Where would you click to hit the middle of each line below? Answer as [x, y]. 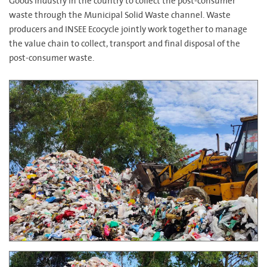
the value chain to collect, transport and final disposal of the [125, 44]
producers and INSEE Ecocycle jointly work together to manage [128, 30]
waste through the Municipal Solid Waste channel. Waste [120, 15]
